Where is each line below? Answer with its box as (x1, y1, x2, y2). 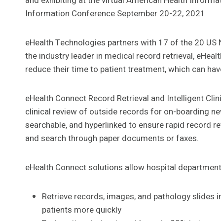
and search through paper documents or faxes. (25, 132, 199, 145)
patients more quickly (42, 204, 121, 217)
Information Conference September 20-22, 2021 (25, 7, 205, 20)
